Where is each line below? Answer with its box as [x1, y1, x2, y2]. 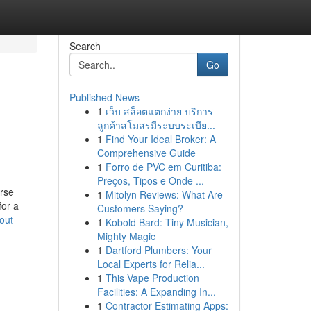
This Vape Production [105, 271, 199, 285]
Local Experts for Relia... [96, 257, 205, 271]
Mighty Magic [96, 229, 155, 243]
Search [69, 39, 101, 53]
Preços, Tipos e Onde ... [96, 174, 204, 187]
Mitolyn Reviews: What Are [105, 187, 223, 201]
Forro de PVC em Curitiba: [105, 160, 221, 174]
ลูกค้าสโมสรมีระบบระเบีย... [96, 118, 215, 132]
